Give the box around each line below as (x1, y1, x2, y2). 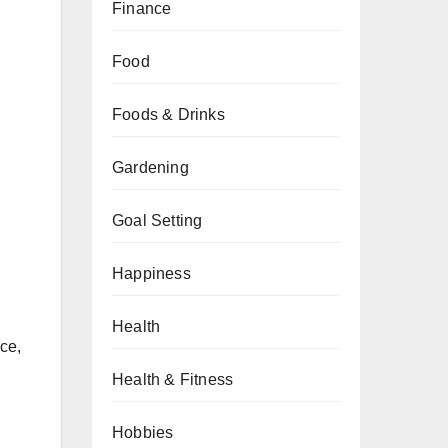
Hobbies (112, 424, 174, 441)
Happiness (112, 265, 191, 282)
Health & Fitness (112, 371, 234, 388)
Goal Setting (112, 212, 203, 229)
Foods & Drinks (112, 106, 225, 123)
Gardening (112, 159, 189, 176)
